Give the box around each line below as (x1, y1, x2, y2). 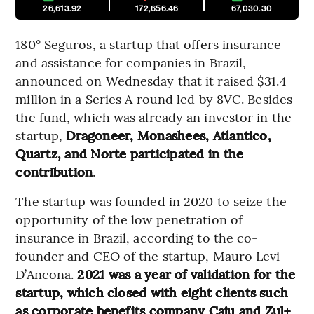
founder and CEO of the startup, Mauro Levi (15, 246, 280, 264)
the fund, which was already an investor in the (15, 107, 292, 125)
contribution (15, 162, 93, 180)
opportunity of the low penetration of (15, 210, 243, 228)
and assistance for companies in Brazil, (15, 53, 247, 71)
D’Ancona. (15, 264, 78, 282)
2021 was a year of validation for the (77, 264, 296, 282)
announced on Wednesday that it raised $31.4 (15, 71, 287, 89)
